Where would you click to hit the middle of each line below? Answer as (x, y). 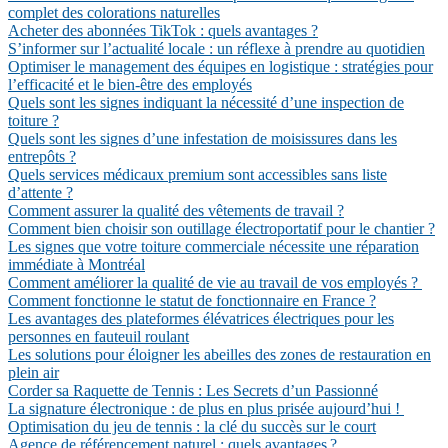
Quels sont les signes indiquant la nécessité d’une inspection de (206, 102)
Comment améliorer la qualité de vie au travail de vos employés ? (215, 282)
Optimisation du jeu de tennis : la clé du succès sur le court (192, 426)
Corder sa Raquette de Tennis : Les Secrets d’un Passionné (193, 390)
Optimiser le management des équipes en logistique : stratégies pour (220, 66)
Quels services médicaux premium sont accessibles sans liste (197, 174)
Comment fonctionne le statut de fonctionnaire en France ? (192, 300)
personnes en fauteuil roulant (98, 336)
